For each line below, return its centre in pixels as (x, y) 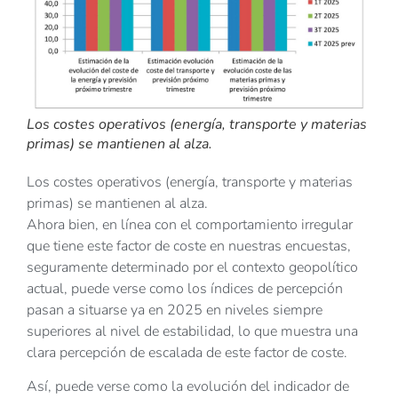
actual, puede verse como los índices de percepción (185, 289)
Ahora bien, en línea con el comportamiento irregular (190, 225)
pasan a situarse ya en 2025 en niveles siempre (175, 310)
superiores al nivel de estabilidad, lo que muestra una (192, 331)
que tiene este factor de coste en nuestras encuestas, (189, 246)
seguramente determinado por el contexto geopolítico (192, 267)
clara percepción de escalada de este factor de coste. (187, 353)
